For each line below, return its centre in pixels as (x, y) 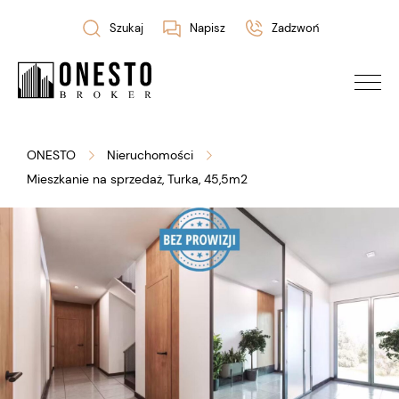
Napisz (207, 28)
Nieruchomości (150, 155)
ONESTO (51, 155)
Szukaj (126, 28)
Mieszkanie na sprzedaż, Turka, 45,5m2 (137, 179)
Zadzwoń (295, 28)
